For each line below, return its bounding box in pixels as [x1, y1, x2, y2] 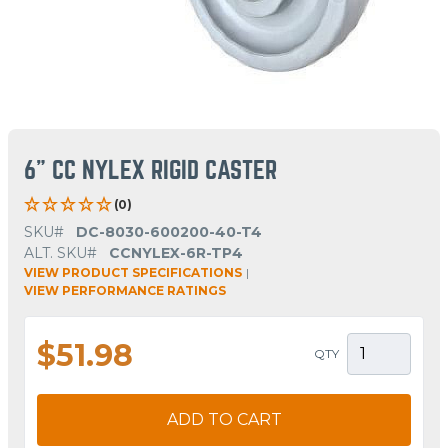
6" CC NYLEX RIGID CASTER [24, 157, 277, 183]
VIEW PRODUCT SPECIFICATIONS [24, 264, 242, 280]
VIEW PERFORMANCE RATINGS [24, 282, 226, 298]
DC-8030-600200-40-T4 [76, 222, 262, 241]
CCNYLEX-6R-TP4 [109, 243, 243, 262]
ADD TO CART [166, 409, 282, 429]
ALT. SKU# [24, 243, 97, 262]
